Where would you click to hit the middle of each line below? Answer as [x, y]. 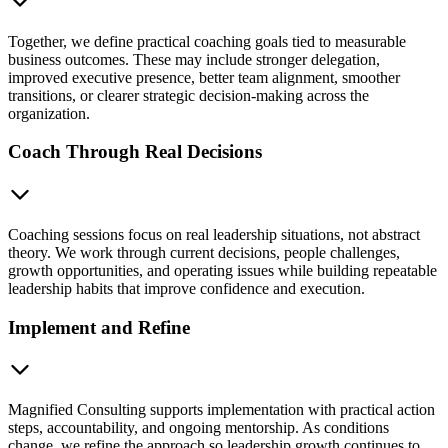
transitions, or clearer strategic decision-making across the [188, 95]
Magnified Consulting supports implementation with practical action [221, 410]
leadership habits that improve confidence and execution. [186, 288]
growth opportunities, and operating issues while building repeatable [222, 270]
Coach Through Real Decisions [135, 152]
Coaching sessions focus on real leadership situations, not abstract [214, 234]
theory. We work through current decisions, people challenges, [204, 252]
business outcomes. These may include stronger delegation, [194, 59]
